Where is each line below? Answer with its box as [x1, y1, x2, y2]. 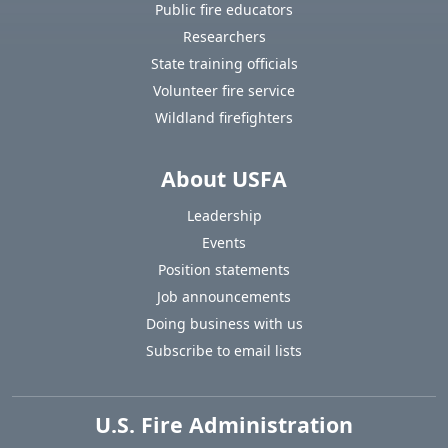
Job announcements [157, 287, 291, 307]
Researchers [182, 27, 266, 47]
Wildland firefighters [155, 108, 293, 128]
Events [202, 233, 246, 253]
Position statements [158, 260, 290, 280]
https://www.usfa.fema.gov [11, 412, 217, 435]
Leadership [186, 206, 262, 226]
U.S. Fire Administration [95, 410, 353, 440]
